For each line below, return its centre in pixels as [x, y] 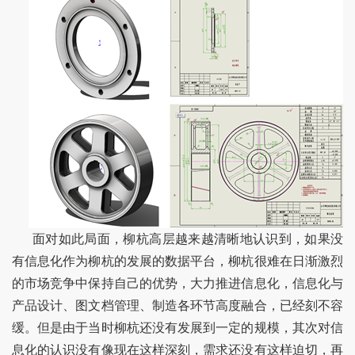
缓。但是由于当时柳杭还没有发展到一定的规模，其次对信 [177, 327]
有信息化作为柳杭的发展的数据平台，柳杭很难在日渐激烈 [177, 261]
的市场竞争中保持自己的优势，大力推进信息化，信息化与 [177, 283]
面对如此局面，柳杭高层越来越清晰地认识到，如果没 [177, 239]
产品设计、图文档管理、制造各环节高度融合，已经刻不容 [177, 305]
